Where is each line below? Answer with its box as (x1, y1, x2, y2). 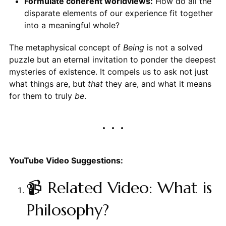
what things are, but (9, 79, 88, 89)
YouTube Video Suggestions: (9, 155, 123, 166)
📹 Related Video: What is (26, 178, 212, 198)
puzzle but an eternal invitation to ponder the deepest (9, 54, 216, 65)
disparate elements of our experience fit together (24, 8, 213, 19)
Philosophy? (26, 200, 109, 220)
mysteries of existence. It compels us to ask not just (9, 67, 208, 77)
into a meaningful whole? (24, 20, 120, 31)
